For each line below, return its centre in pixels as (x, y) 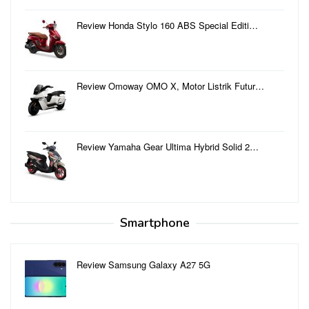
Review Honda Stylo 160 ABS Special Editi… (167, 25)
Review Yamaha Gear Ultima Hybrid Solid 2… (168, 146)
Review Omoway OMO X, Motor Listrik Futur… (170, 86)
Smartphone (154, 222)
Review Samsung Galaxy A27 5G (143, 264)
